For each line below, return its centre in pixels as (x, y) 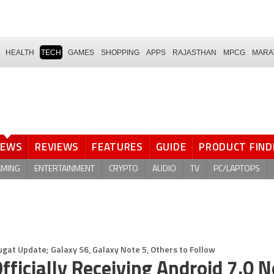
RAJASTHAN (194, 52)
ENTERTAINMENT (65, 169)
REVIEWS (57, 147)
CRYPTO (124, 169)
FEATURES (117, 147)
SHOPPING (120, 52)
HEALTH (20, 52)
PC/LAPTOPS (237, 169)
